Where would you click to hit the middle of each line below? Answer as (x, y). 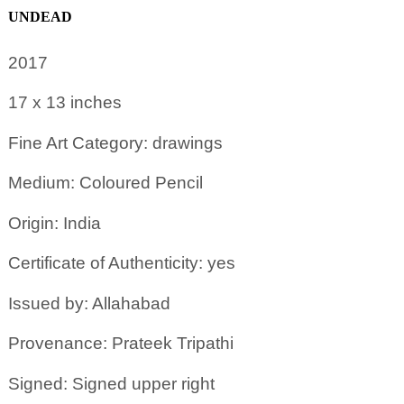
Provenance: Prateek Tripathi (120, 344)
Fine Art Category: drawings (115, 142)
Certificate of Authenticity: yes (121, 263)
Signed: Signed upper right (111, 383)
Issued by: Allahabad (89, 303)
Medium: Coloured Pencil (105, 183)
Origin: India (54, 223)
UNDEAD (40, 16)
